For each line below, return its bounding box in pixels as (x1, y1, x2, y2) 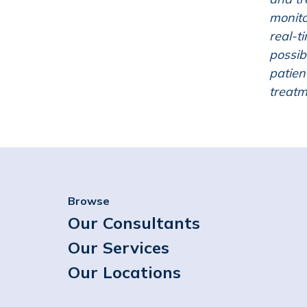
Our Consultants (68, 212, 200, 233)
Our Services (68, 237, 169, 258)
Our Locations (68, 262, 181, 282)
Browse (68, 194, 110, 208)
